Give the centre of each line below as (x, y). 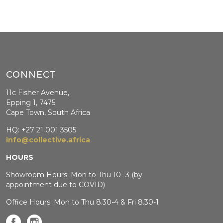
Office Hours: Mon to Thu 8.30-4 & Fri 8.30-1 (83, 202)
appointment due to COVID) (56, 184)
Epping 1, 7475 (31, 102)
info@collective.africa (48, 140)
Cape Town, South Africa (48, 112)
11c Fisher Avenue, (38, 92)
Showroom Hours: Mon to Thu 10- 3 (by (74, 174)
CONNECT (31, 74)
